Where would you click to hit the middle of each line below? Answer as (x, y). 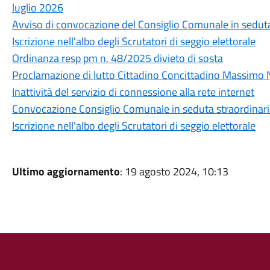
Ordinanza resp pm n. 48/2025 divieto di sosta (117, 58)
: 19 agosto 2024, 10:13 (174, 171)
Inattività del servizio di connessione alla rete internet (133, 92)
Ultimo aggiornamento (66, 171)
